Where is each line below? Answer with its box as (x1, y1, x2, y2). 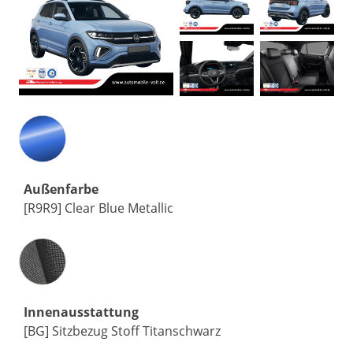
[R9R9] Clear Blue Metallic (24, 199, 173, 217)
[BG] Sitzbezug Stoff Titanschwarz (24, 322, 221, 340)
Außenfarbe (24, 180, 98, 198)
